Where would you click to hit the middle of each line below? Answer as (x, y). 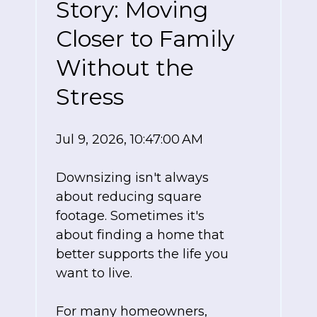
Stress (90, 97)
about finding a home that (140, 235)
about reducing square (129, 197)
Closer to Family (145, 39)
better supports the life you (142, 254)
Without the (125, 68)
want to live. (94, 273)
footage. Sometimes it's (130, 216)
